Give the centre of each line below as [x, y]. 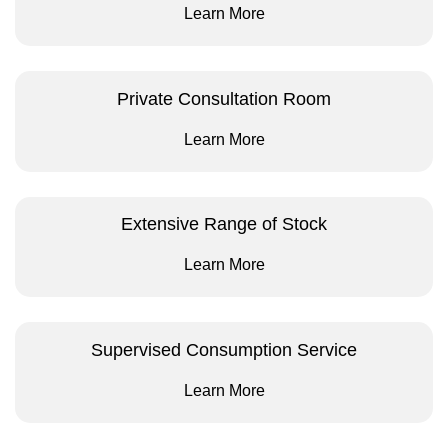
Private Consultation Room [224, 98]
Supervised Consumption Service [224, 350]
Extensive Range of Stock [224, 224]
